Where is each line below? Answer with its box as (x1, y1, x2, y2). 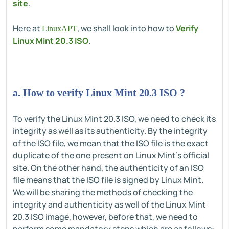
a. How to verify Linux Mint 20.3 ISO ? (13, 87, 185, 98)
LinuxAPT (42, 24, 77, 33)
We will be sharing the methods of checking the (13, 187, 193, 198)
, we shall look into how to (77, 22, 176, 34)
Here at (13, 22, 42, 34)
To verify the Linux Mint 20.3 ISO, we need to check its (13, 113, 216, 124)
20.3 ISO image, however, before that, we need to (13, 211, 198, 222)
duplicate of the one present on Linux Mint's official (13, 150, 209, 161)
